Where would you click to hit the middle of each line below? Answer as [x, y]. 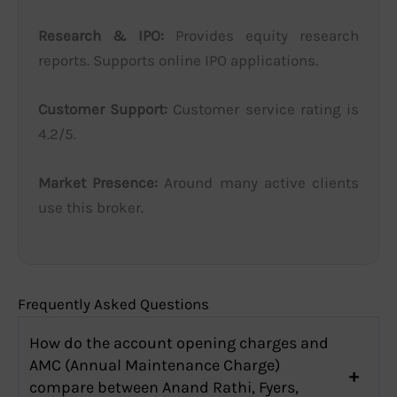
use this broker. [91, 208]
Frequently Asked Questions [113, 304]
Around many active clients [258, 183]
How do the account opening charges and [179, 343]
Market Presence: [98, 183]
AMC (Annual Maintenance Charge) [155, 365]
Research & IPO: [101, 36]
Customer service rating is [263, 109]
